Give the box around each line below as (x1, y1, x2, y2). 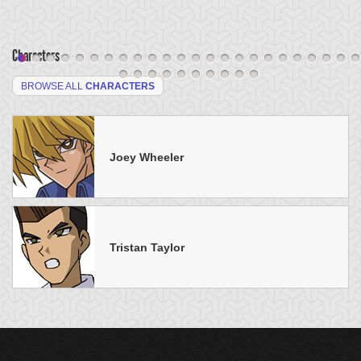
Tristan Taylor (110, 240, 185, 254)
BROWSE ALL (21, 81, 85, 92)
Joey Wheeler (110, 150, 184, 164)
